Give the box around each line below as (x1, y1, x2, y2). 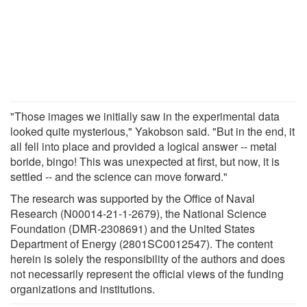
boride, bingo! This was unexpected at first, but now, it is (10, 153, 280, 169)
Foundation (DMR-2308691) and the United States (10, 220, 255, 236)
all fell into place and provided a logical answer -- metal (10, 138, 277, 154)
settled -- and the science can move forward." (10, 168, 228, 184)
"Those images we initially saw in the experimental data (10, 108, 280, 124)
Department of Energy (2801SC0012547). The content (10, 235, 273, 251)
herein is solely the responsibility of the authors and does (10, 250, 285, 267)
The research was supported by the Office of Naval (10, 190, 255, 206)
